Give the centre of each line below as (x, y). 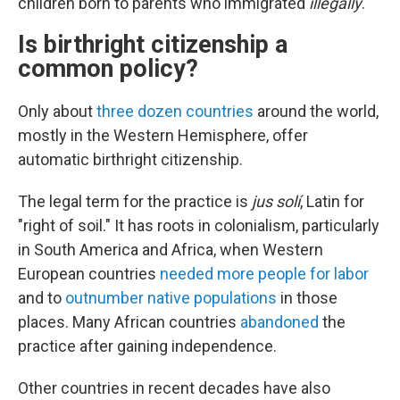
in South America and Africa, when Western (171, 250)
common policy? (108, 69)
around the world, (316, 112)
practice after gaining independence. (147, 346)
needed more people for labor (264, 274)
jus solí (276, 202)
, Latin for (332, 202)
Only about (57, 112)
